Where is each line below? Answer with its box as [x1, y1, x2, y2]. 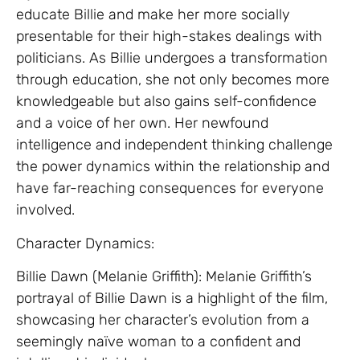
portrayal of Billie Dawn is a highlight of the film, [16, 288, 328, 307]
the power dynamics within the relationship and [16, 157, 329, 176]
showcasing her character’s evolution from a [16, 310, 309, 329]
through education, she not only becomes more [16, 71, 329, 89]
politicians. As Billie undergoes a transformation [16, 49, 328, 67]
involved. [16, 201, 75, 219]
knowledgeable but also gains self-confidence [16, 92, 317, 111]
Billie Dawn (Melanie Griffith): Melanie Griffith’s [16, 267, 312, 285]
